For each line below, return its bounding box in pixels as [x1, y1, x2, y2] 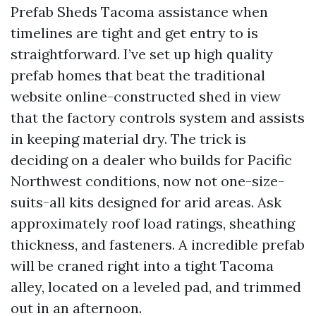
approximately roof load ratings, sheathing [11, 214, 295, 233]
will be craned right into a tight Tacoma [11, 257, 274, 275]
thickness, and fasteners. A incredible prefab [11, 236, 305, 254]
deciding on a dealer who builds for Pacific [11, 151, 292, 169]
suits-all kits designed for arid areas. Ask [11, 193, 281, 212]
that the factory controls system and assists [11, 109, 305, 127]
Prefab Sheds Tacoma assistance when [11, 3, 268, 21]
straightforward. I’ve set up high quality [11, 45, 273, 63]
